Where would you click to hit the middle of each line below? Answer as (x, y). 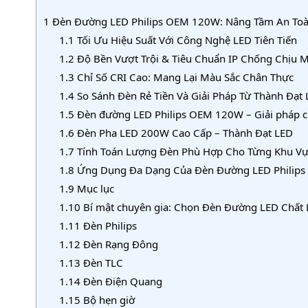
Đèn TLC (101, 262)
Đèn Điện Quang (121, 281)
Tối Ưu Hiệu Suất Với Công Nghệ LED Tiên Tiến (185, 40)
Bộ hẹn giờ (107, 299)
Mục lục (94, 188)
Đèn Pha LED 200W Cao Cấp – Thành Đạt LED (183, 132)
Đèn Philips (108, 225)
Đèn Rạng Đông (119, 244)
